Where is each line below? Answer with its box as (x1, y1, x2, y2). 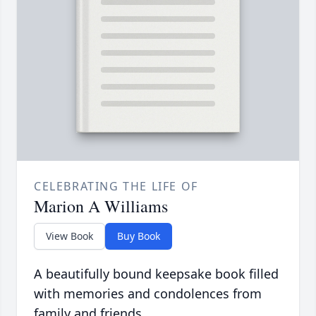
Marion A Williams (34, 195, 168, 218)
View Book (46, 229, 93, 243)
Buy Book (117, 229, 160, 243)
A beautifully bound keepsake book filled (34, 265, 279, 283)
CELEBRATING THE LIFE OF (34, 178, 198, 195)
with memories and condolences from (34, 285, 262, 303)
